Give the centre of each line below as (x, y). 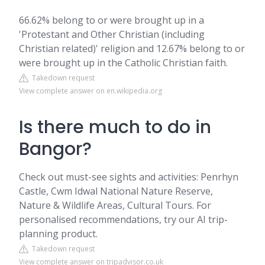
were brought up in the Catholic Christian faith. (123, 63)
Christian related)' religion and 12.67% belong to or (132, 49)
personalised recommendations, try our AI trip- (123, 219)
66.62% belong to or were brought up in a (112, 20)
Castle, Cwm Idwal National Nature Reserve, (116, 191)
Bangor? (55, 149)
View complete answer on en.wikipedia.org (91, 91)
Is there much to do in (115, 127)
